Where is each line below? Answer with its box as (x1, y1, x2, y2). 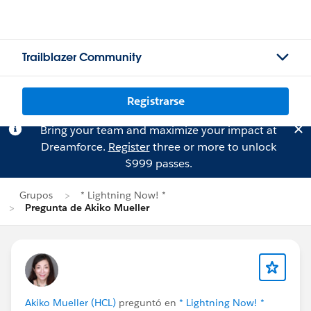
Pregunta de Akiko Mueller (25, 201, 149, 214)
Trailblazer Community (22, 50, 142, 65)
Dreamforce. (40, 140, 108, 154)
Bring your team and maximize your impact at (40, 123, 277, 137)
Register (108, 140, 150, 154)
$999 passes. (124, 156, 192, 171)
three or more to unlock (149, 140, 276, 154)
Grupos (19, 189, 53, 201)
